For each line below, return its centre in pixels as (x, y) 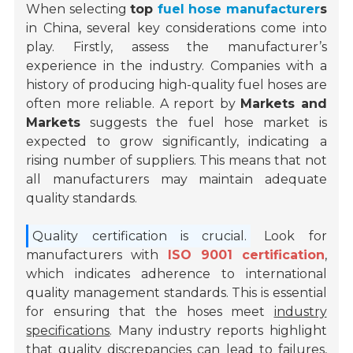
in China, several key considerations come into (176, 28)
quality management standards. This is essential (176, 293)
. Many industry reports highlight (218, 331)
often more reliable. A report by (134, 104)
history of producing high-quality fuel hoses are (176, 85)
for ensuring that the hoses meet (150, 312)
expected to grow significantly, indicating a (176, 142)
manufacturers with (97, 255)
